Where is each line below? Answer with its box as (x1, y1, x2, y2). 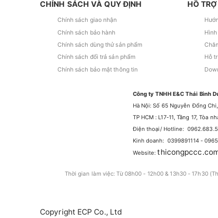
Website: (132, 149, 158, 156)
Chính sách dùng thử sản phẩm (57, 40, 143, 48)
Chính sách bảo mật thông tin (57, 65, 138, 73)
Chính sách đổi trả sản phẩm (57, 53, 136, 61)
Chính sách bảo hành (57, 28, 116, 36)
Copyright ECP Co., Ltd (40, 207, 123, 217)
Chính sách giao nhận (57, 16, 117, 24)
